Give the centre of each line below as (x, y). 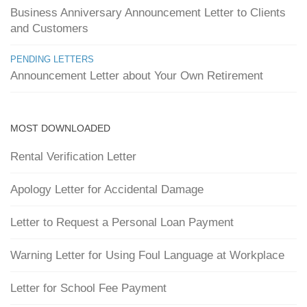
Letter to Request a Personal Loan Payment (122, 222)
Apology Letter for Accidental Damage (107, 189)
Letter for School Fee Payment (88, 288)
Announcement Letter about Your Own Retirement (137, 75)
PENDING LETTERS (52, 59)
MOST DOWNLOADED (60, 128)
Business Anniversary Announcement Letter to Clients (148, 12)
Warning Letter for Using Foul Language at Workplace (147, 255)
